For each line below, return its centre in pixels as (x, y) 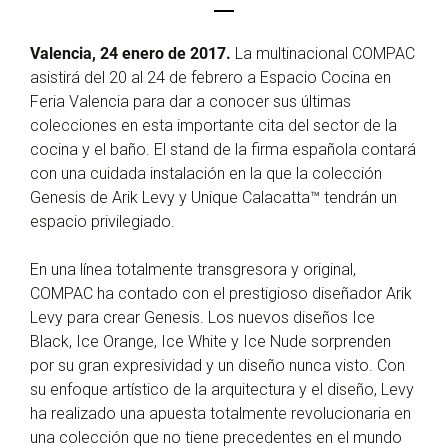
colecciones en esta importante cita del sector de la (213, 125)
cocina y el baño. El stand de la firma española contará (223, 149)
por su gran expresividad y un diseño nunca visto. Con (217, 365)
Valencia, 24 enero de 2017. (132, 53)
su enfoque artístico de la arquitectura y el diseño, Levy (222, 389)
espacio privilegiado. (102, 221)
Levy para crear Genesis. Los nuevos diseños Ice (202, 317)
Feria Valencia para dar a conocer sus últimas (190, 101)
